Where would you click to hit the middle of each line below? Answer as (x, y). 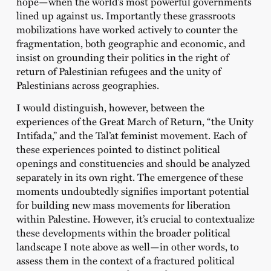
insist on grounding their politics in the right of (122, 57)
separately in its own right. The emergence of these (129, 177)
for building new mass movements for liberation (123, 205)
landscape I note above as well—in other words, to (127, 247)
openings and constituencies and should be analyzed (133, 163)
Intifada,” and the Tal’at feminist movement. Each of (131, 135)
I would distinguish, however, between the (110, 107)
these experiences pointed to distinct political (118, 149)
